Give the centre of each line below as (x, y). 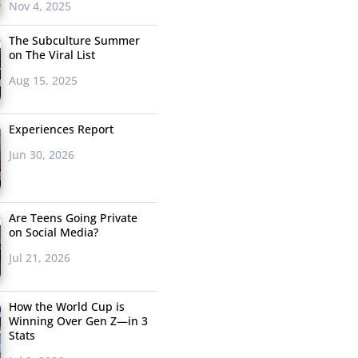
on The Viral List (52, 55)
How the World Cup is (66, 307)
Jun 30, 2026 (41, 155)
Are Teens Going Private (73, 218)
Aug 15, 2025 (43, 81)
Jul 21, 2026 (39, 258)
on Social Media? (53, 233)
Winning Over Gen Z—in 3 (78, 321)
